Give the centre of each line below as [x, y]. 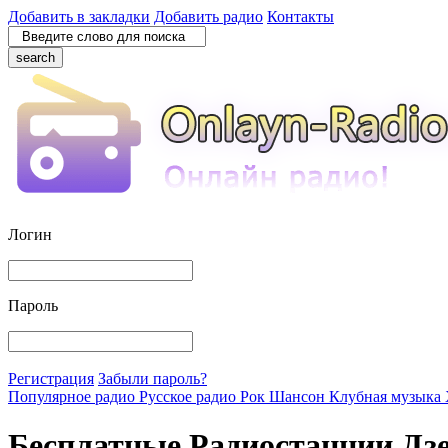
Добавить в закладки [79, 16]
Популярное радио [73, 396]
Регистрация [51, 378]
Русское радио [189, 396]
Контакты [300, 16]
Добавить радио [208, 16]
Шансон [299, 396]
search [35, 57]
